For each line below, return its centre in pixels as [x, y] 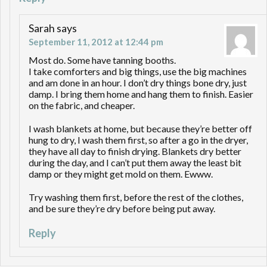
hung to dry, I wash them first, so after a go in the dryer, [138, 140]
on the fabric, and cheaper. [82, 105]
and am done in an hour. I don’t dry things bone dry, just [138, 83]
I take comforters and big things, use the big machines [138, 72]
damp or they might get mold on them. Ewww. [121, 174]
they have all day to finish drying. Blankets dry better [135, 151]
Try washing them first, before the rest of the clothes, [136, 197]
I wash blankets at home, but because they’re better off [140, 129]
